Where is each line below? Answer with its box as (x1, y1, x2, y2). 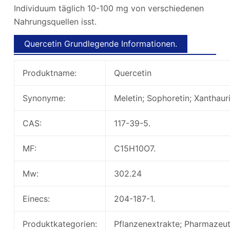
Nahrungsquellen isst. (13, 16, 97, 27)
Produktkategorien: (22, 218, 97, 229)
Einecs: (22, 193, 50, 204)
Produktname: (22, 67, 76, 78)
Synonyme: (22, 92, 65, 103)
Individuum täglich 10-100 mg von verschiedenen (13, 3, 204, 13)
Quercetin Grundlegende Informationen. (24, 38, 177, 49)
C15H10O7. (113, 143, 156, 154)
